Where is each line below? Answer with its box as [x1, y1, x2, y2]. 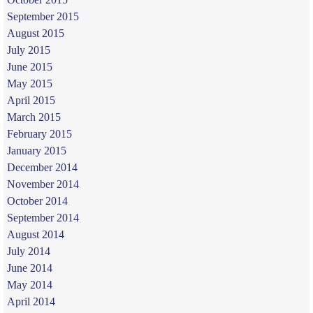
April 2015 [6, 94, 55, 106]
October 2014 [6, 194, 68, 207]
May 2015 [6, 77, 52, 89]
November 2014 [6, 177, 79, 190]
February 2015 [6, 127, 72, 140]
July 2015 [6, 43, 50, 56]
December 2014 [6, 161, 78, 173]
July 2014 [6, 245, 50, 257]
